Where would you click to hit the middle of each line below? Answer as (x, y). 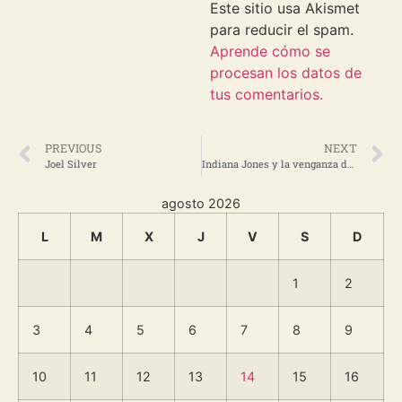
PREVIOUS (74, 149)
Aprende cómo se (270, 51)
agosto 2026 (201, 204)
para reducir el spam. (282, 29)
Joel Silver (71, 164)
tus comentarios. (267, 94)
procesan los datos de (286, 72)
